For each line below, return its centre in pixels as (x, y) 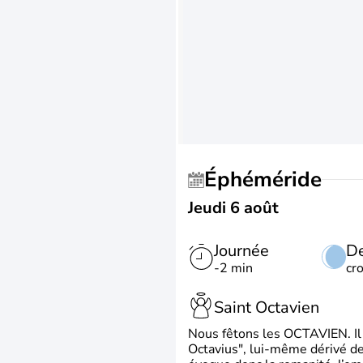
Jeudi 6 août (233, 208)
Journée (241, 251)
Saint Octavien (267, 307)
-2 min (233, 268)
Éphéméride (269, 179)
